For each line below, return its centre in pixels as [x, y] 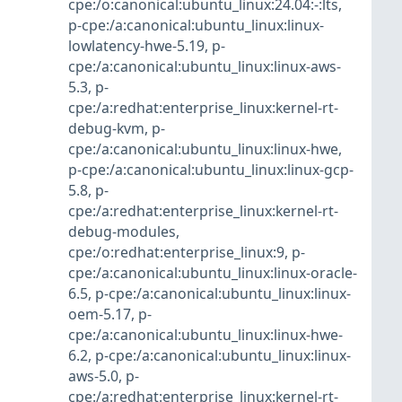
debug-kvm [106, 129]
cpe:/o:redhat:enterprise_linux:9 [176, 253]
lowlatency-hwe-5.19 [136, 46]
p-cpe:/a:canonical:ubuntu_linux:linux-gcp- [211, 170]
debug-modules [122, 232]
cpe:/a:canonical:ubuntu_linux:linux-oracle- [213, 273]
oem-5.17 [100, 315]
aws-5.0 [93, 376]
